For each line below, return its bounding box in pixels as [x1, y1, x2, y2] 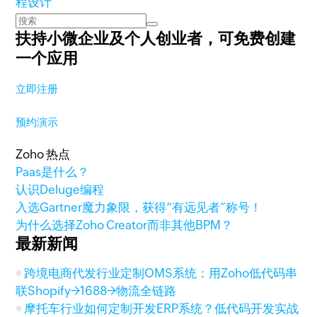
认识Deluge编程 [16, 183, 105, 197]
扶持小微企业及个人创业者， [16, 30, 219, 47]
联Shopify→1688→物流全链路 [16, 284, 177, 298]
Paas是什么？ [16, 165, 90, 179]
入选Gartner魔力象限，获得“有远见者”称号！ [16, 200, 263, 214]
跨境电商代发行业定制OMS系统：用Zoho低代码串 [24, 266, 298, 280]
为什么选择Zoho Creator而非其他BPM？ [16, 218, 234, 232]
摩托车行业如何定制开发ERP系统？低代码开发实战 [24, 301, 299, 316]
